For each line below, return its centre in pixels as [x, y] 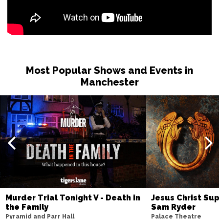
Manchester [109, 82]
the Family [27, 207]
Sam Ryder [174, 207]
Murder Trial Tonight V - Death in [73, 197]
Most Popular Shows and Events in [109, 70]
